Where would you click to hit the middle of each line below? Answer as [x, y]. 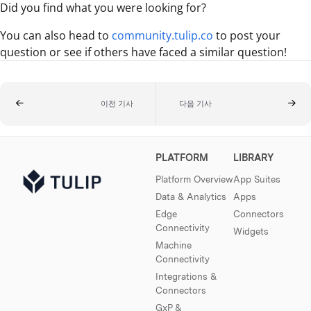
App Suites [257, 179]
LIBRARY [253, 157]
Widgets [251, 231]
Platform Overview [194, 179]
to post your [247, 35]
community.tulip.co [162, 35]
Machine [174, 245]
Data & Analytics [191, 196]
